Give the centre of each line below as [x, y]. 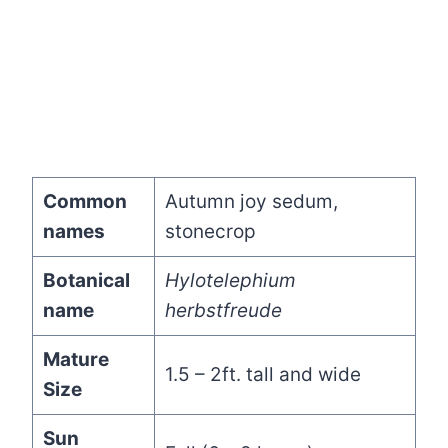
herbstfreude [223, 311]
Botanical [86, 281]
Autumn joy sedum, [251, 202]
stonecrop [210, 232]
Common [84, 202]
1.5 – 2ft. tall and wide [262, 375]
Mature [75, 360]
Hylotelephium [230, 281]
